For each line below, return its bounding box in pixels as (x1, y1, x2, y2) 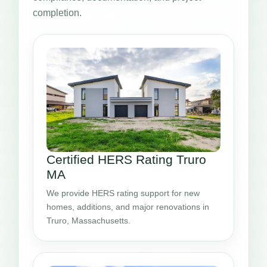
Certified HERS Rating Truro (46, 153, 206, 167)
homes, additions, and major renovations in (46, 202, 209, 212)
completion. (33, 7, 82, 18)
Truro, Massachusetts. (46, 216, 131, 226)
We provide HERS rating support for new (46, 188, 200, 198)
